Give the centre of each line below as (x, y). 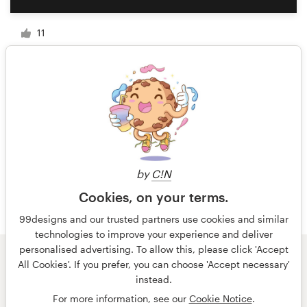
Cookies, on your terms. (153, 197)
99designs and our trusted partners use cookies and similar (153, 219)
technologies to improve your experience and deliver (153, 234)
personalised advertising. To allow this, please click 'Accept (153, 249)
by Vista (191, 265)
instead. (153, 279)
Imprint (242, 280)
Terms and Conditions (111, 280)
